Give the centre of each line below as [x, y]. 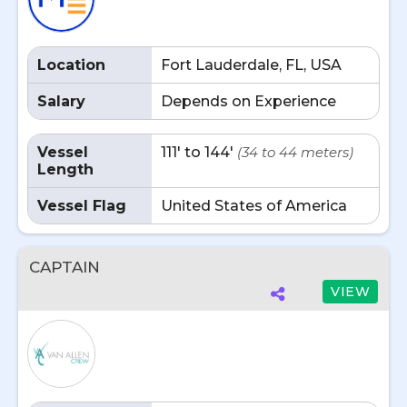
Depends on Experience [248, 101]
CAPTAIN [65, 267]
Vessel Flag [82, 206]
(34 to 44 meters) [295, 152]
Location [71, 65]
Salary [61, 101]
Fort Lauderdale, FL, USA [251, 65]
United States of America [254, 206]
